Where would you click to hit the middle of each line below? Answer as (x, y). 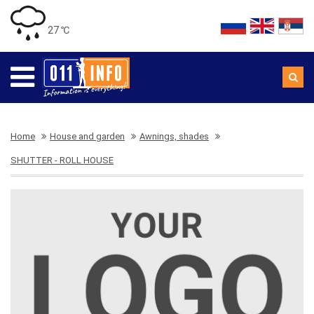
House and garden (87, 136)
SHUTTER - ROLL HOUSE (62, 160)
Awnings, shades (174, 136)
